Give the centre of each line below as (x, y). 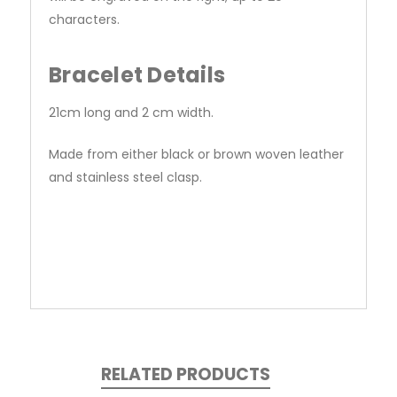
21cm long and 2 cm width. (131, 113)
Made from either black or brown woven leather (196, 155)
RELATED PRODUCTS (185, 375)
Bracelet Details (137, 75)
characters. (84, 20)
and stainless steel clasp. (125, 178)
